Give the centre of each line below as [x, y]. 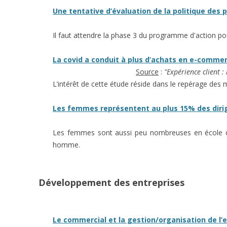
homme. [66, 145]
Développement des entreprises [111, 182]
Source [147, 72]
